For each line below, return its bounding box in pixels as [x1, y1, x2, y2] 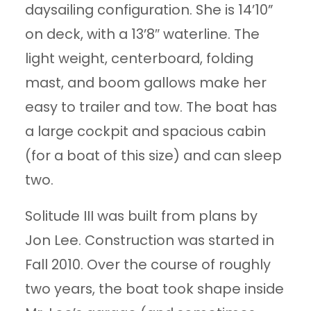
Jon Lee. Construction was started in [25, 230, 275, 251]
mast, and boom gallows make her [25, 72, 267, 92]
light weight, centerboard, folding [25, 48, 254, 68]
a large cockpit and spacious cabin [25, 121, 267, 141]
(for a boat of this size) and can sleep [25, 145, 283, 165]
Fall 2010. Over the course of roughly [25, 255, 271, 275]
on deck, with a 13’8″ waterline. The [25, 24, 260, 44]
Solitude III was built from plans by [25, 206, 258, 226]
